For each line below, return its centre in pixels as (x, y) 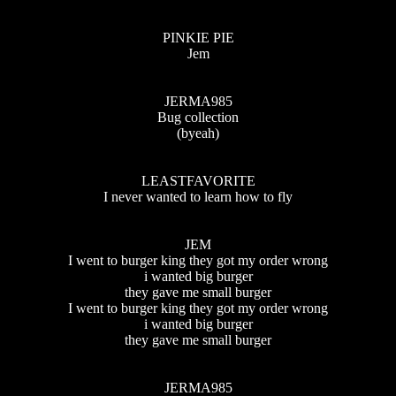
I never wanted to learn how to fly (198, 196)
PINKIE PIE (198, 37)
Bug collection (198, 117)
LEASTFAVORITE (198, 180)
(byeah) (198, 133)
